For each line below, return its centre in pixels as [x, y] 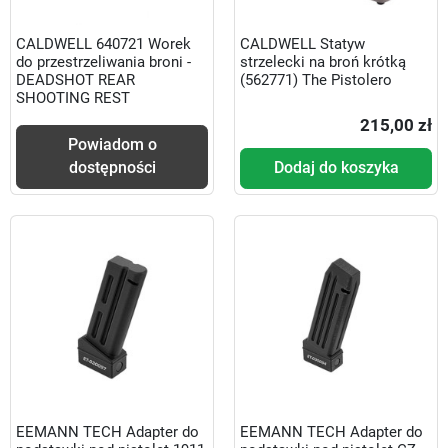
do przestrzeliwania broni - [103, 62]
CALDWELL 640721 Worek [103, 44]
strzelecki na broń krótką [323, 62]
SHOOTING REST [73, 98]
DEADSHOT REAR [75, 80]
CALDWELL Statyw [302, 44]
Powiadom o [112, 144]
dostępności [112, 167]
